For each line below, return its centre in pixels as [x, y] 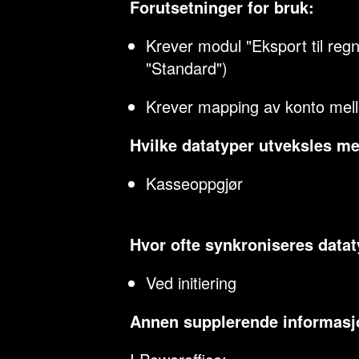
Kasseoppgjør [194, 183]
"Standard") [187, 68]
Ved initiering [191, 282]
